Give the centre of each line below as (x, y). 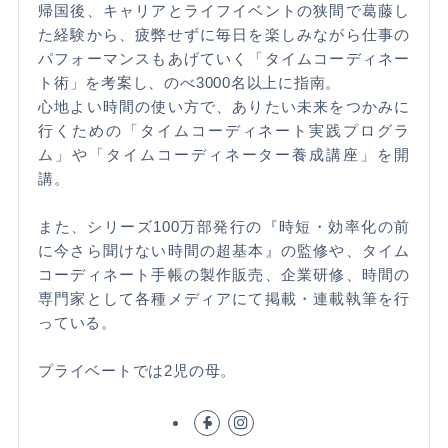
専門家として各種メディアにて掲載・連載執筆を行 (224, 298)
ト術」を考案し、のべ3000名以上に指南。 (190, 82)
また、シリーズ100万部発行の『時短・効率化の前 (224, 226)
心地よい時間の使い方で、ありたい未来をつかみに (224, 106)
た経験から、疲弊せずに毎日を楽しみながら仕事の (224, 34)
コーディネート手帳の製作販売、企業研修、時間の (224, 274)
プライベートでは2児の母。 (137, 370)
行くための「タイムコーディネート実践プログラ (224, 130)
